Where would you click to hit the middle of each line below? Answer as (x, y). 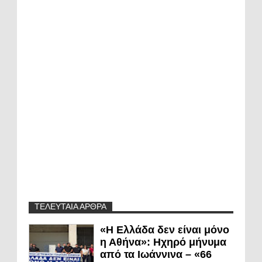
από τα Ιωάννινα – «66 (156, 255)
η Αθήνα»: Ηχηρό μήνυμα (163, 242)
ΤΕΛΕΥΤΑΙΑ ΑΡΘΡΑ (70, 207)
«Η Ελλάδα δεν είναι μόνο (165, 230)
